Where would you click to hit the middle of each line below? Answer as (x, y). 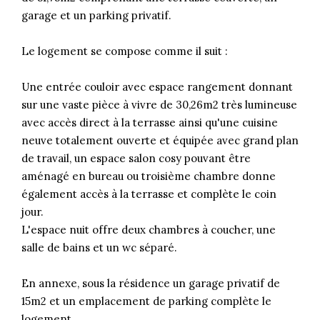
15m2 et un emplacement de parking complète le (146, 301)
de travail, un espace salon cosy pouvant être (136, 158)
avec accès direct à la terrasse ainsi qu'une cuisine (150, 122)
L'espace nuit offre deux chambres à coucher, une (149, 229)
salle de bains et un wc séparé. (99, 247)
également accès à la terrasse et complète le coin (149, 194)
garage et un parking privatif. (96, 15)
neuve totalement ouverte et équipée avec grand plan (160, 140)
